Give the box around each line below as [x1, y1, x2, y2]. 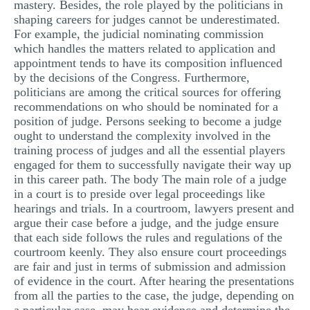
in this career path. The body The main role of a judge [14, 172, 286, 186]
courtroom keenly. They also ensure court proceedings [14, 245, 286, 259]
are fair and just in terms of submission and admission [14, 259, 286, 273]
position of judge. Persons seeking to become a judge [14, 114, 282, 128]
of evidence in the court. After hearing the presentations [14, 274, 294, 288]
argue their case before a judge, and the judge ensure [14, 216, 279, 230]
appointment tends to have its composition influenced [14, 56, 282, 70]
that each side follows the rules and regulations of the [14, 230, 282, 244]
